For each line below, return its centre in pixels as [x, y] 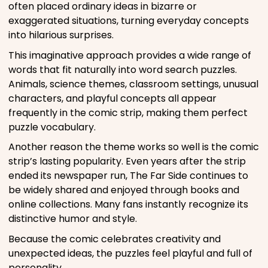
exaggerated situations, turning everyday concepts [129, 21]
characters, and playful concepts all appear [112, 98]
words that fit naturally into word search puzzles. [123, 69]
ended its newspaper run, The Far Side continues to [128, 176]
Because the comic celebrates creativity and [115, 239]
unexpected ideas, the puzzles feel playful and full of [130, 253]
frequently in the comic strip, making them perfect [128, 112]
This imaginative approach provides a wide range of [130, 55]
